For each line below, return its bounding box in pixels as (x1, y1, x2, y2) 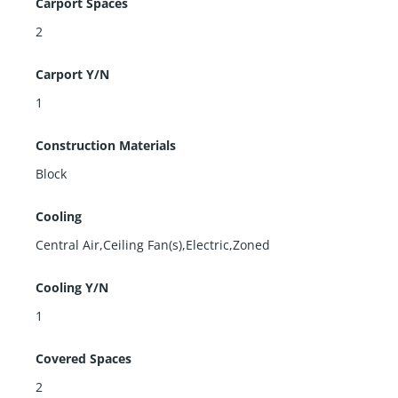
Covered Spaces (36, 349, 131, 367)
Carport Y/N (36, 65, 109, 83)
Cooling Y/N (36, 278, 108, 296)
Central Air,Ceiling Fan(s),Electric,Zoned (36, 235, 270, 253)
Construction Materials (36, 136, 176, 154)
